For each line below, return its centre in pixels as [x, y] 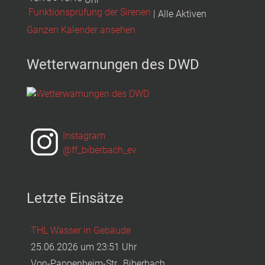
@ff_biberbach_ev [100, 150]
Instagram [84, 135]
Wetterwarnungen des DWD [113, 65]
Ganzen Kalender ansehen [81, 30]
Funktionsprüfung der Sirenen [90, 12]
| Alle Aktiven [179, 14]
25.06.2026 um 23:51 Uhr [84, 247]
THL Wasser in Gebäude [81, 230]
